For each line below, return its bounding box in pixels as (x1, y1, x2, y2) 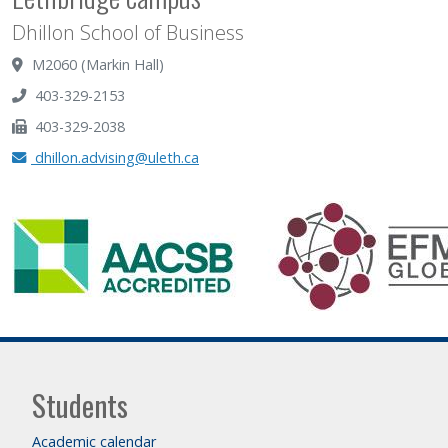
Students (32, 384, 128, 426)
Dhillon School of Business (12, 19, 244, 46)
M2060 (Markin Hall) (28, 55, 164, 74)
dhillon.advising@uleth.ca (31, 148, 199, 167)
